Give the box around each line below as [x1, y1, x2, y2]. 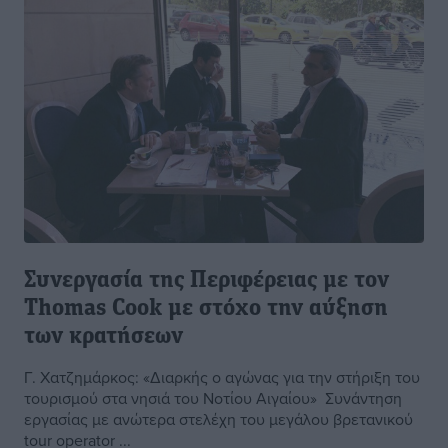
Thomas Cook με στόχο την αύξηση [24, 297, 388, 322]
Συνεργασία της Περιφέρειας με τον [24, 269, 389, 294]
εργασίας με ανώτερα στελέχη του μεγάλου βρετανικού [24, 408, 413, 431]
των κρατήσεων [24, 325, 183, 350]
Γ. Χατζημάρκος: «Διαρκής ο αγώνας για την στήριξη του [24, 366, 420, 389]
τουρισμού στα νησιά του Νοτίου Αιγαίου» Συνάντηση [24, 387, 402, 410]
